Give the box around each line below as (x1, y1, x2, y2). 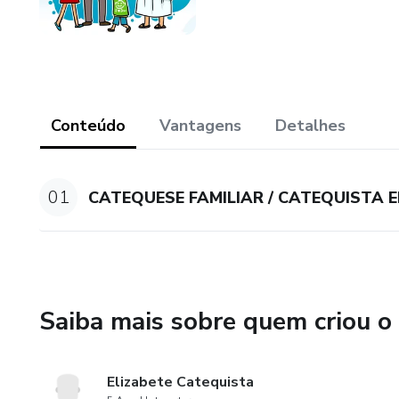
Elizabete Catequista (107, 372, 254, 393)
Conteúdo (51, 115, 126, 136)
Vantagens (159, 115, 241, 136)
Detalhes (275, 115, 346, 136)
